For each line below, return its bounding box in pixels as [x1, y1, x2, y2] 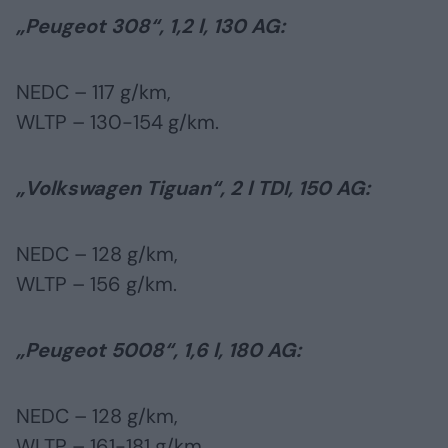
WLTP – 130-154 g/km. [16, 109, 219, 136]
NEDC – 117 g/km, [16, 79, 171, 106]
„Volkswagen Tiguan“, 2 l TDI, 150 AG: [16, 175, 370, 202]
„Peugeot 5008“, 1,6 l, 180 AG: [16, 337, 301, 364]
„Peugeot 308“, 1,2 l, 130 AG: [16, 13, 285, 40]
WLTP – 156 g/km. [16, 271, 177, 298]
